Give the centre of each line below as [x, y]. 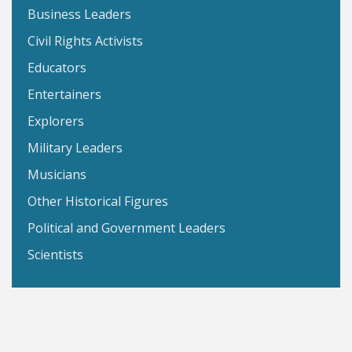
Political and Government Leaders [126, 228]
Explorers [56, 121]
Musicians [57, 174]
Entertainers [64, 94]
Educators [57, 68]
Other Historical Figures [98, 201]
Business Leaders [79, 14]
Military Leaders [75, 148]
